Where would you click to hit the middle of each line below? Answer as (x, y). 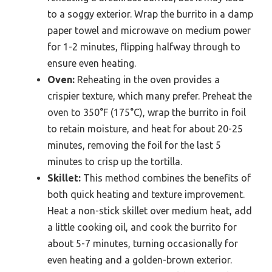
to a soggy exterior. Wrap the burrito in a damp (150, 14)
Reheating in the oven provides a (147, 79)
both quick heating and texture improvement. (146, 194)
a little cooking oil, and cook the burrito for (142, 227)
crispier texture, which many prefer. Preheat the (150, 96)
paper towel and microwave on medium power (149, 30)
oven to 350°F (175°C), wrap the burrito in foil (147, 112)
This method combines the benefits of (166, 178)
